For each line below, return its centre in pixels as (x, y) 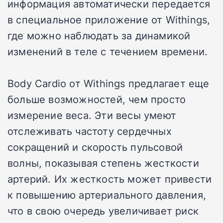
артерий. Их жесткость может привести (110, 178)
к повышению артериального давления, (107, 194)
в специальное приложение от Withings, (109, 19)
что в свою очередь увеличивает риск (103, 210)
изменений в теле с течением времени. (108, 51)
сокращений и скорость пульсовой (95, 147)
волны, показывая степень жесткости (103, 163)
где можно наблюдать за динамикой (99, 35)
